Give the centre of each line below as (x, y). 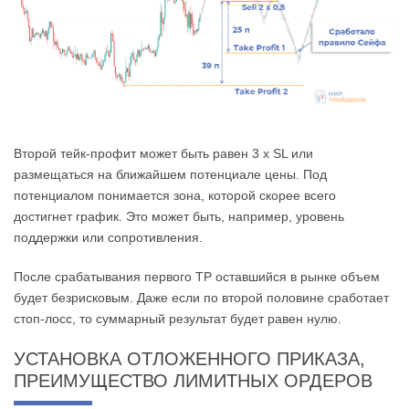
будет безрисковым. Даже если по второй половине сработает (201, 298)
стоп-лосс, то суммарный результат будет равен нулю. (178, 319)
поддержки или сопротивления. (108, 238)
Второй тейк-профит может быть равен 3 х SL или (163, 154)
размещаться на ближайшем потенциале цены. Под (170, 175)
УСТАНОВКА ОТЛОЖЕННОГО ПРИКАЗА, (189, 359)
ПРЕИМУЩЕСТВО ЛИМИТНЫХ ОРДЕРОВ (193, 381)
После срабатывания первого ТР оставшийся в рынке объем (197, 277)
